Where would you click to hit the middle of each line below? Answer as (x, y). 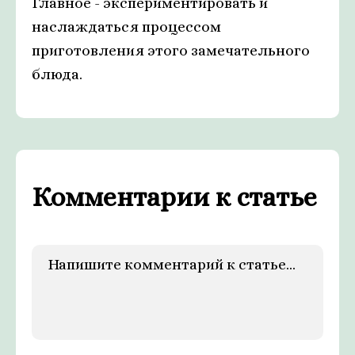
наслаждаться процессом (126, 27)
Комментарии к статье (174, 197)
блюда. (57, 74)
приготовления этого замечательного (171, 51)
